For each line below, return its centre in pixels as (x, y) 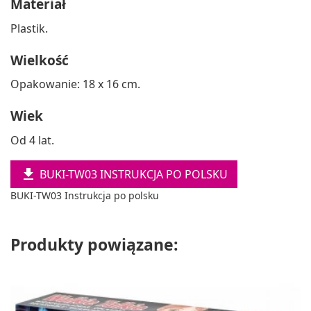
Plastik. (29, 28)
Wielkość (40, 60)
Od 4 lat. (32, 140)
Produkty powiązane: (94, 245)
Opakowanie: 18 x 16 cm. (75, 84)
